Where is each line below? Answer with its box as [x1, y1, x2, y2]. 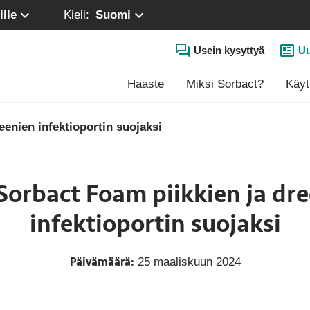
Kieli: [64, 8, 93, 21]
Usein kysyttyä [194, 44, 265, 57]
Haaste [127, 77, 164, 91]
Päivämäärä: [69, 255, 134, 269]
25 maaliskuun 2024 [134, 255, 241, 268]
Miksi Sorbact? [186, 77, 264, 91]
